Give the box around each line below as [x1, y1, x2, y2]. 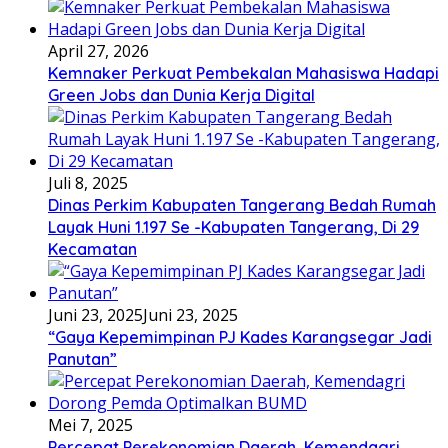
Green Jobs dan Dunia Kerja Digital [48, 84, 315, 105]
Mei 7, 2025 [48, 413, 133, 436]
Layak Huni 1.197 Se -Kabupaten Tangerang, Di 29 [48, 216, 419, 237]
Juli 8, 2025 [48, 171, 128, 194]
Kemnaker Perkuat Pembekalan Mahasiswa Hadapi [48, 62, 439, 83]
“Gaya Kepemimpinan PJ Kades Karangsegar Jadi [48, 326, 432, 347]
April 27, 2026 [48, 39, 149, 62]
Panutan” [48, 348, 117, 369]
